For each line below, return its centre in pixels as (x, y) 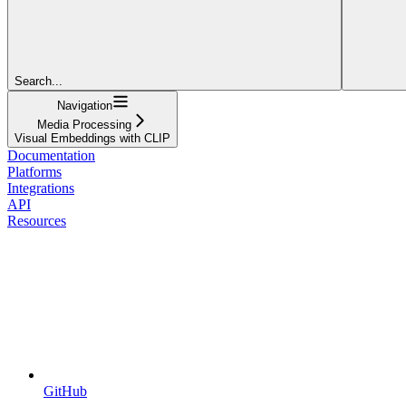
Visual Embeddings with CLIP (92, 138)
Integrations (41, 188)
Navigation (84, 105)
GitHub (65, 391)
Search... (39, 81)
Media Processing (84, 124)
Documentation (51, 155)
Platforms (34, 171)
